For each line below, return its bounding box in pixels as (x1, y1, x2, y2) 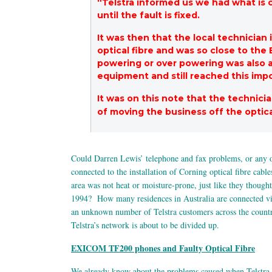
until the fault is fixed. (97, 10, 200, 21)
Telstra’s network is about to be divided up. (71, 219, 219, 231)
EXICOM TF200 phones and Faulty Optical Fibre (71, 242, 255, 255)
